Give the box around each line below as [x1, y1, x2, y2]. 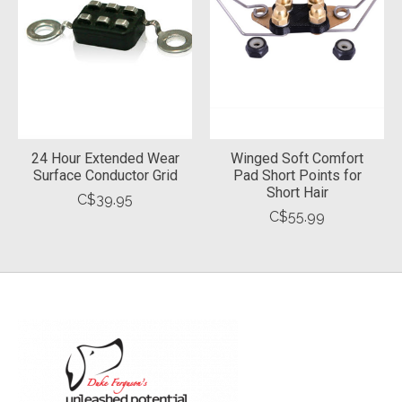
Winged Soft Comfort [231, 150, 363, 168]
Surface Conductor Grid [32, 167, 178, 185]
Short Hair [266, 184, 328, 202]
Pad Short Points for [232, 167, 362, 185]
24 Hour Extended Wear [31, 150, 179, 168]
